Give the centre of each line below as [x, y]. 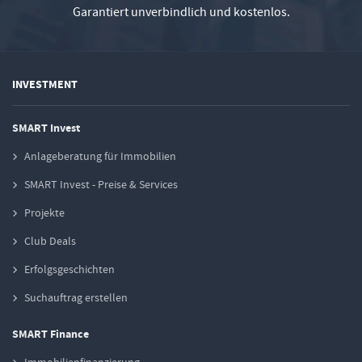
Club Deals [50, 241]
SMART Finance [51, 335]
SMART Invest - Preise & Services [101, 185]
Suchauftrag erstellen [76, 298]
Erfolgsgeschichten [69, 269]
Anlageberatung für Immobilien [100, 156]
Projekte [44, 213]
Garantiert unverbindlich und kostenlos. [181, 11]
